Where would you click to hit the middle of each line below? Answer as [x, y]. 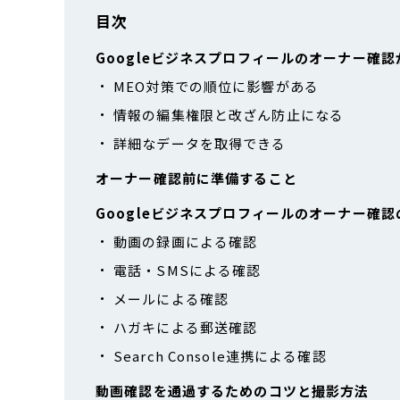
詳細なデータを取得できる [200, 143]
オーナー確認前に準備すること [196, 178]
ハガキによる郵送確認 [186, 327]
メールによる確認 [171, 298]
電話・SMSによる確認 [187, 270]
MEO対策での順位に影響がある [216, 86]
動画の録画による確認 [186, 241]
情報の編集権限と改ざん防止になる [229, 114]
